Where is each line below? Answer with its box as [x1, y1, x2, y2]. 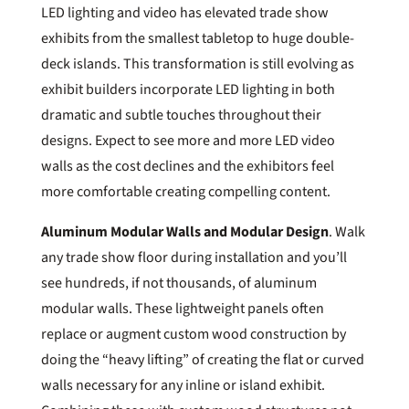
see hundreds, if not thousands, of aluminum [40, 272, 317, 293]
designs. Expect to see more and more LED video [40, 130, 335, 151]
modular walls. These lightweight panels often [40, 298, 324, 319]
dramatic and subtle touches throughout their [40, 104, 321, 125]
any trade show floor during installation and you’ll [40, 246, 347, 267]
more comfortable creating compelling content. [40, 181, 333, 202]
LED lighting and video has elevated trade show [40, 2, 329, 23]
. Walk [328, 221, 365, 242]
